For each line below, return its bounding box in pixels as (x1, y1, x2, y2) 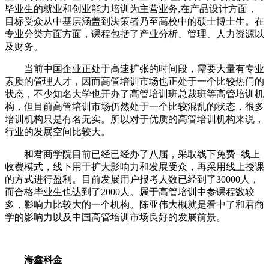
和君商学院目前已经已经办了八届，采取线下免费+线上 (5, 149, 260, 160)
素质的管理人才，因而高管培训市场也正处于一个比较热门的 (5, 76, 264, 87)
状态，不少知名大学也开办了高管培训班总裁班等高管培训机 (5, 89, 264, 100)
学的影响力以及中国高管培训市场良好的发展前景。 (5, 212, 226, 223)
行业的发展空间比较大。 (5, 127, 110, 138)
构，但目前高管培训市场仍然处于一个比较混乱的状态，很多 (5, 101, 264, 112)
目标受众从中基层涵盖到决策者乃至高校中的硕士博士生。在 (5, 16, 264, 27)
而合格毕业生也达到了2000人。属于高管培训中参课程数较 (5, 187, 255, 198)
